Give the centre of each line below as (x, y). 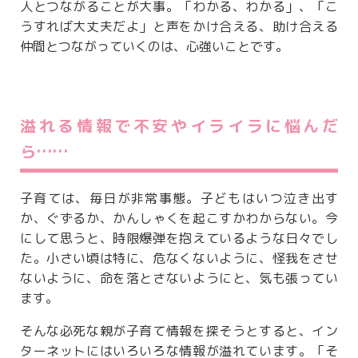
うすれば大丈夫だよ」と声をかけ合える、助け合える (179, 27)
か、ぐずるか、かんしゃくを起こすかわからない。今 (179, 219)
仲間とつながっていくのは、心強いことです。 (154, 47)
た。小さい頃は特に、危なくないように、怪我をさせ (179, 259)
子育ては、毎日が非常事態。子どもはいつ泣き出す (179, 199)
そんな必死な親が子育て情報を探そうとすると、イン (179, 331)
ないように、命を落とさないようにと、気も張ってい (179, 278)
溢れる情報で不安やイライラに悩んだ (179, 126)
